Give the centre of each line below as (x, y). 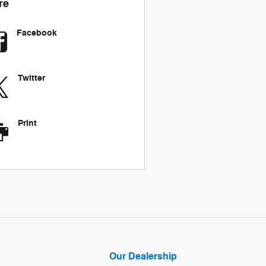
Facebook (37, 33)
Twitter (31, 78)
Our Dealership (143, 256)
